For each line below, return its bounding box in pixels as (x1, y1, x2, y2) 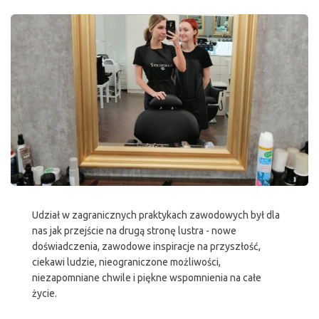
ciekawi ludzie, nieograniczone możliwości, (32, 256, 221, 268)
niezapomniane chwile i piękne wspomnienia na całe (32, 272, 261, 284)
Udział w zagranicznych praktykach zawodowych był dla (32, 209, 280, 221)
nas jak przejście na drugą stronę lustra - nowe (32, 225, 236, 237)
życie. (32, 288, 57, 300)
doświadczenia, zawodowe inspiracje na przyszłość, (32, 241, 261, 253)
